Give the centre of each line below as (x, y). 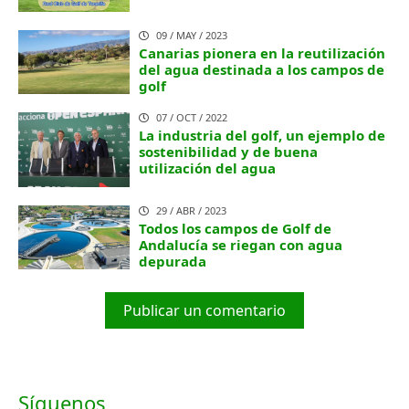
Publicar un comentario (204, 310)
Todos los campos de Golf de (236, 228)
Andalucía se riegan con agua (241, 244)
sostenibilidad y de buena (229, 151)
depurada (173, 261)
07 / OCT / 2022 (192, 117)
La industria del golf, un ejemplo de (262, 135)
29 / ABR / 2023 (192, 210)
